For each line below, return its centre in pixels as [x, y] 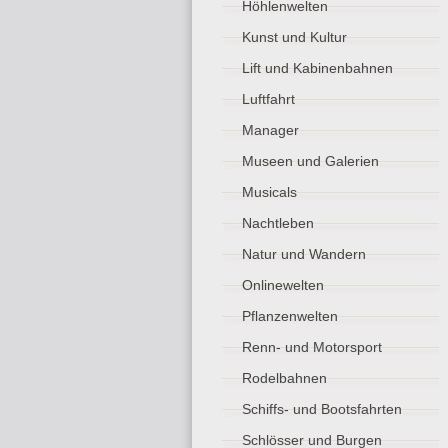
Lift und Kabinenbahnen [317, 68]
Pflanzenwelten [290, 316]
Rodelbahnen [284, 378]
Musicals [269, 192]
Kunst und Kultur [294, 37]
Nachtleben [278, 223]
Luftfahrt [268, 99]
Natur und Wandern [304, 254]
